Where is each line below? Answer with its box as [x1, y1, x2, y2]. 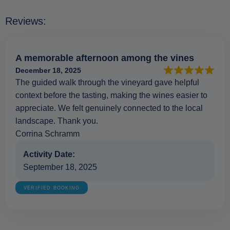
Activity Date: [23, 150, 77, 159]
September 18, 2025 [23, 163, 97, 172]
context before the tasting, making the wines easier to [15, 91, 207, 100]
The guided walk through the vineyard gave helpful [15, 78, 199, 87]
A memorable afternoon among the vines [15, 53, 194, 64]
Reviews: [5, 15, 46, 27]
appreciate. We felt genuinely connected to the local [15, 104, 203, 113]
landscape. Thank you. [15, 117, 98, 126]
